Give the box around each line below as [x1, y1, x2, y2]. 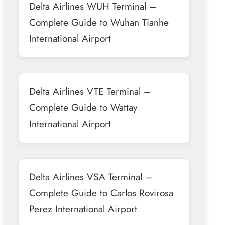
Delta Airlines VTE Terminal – [29, 84, 151, 98]
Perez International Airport [29, 201, 137, 216]
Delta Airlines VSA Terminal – [29, 169, 152, 184]
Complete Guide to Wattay [29, 100, 137, 115]
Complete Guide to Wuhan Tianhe [29, 15, 169, 29]
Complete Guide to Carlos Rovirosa [29, 185, 173, 200]
